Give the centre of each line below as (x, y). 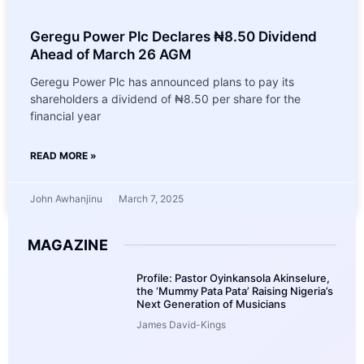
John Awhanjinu (67, 198)
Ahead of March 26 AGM (110, 54)
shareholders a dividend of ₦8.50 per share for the (165, 98)
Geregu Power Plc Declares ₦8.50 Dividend (173, 36)
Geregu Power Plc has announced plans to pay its (162, 81)
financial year (65, 115)
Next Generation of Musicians (211, 303)
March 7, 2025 (150, 198)
